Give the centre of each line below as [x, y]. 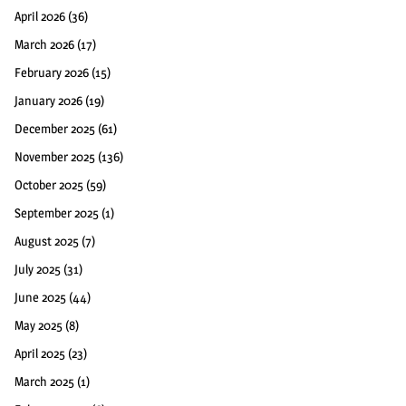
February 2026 [52, 72]
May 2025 [39, 324]
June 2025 [40, 296]
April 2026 [40, 15]
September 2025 [57, 212]
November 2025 [55, 156]
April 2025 [40, 353]
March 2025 [44, 381]
